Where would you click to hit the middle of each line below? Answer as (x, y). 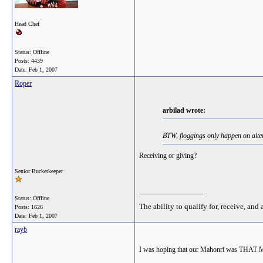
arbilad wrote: (184, 110)
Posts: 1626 (29, 207)
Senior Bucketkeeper (39, 171)
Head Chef (27, 24)
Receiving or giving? (168, 156)
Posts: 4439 (29, 61)
